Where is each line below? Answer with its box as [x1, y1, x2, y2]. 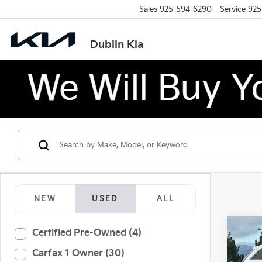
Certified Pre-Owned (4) [32, 227, 142, 239]
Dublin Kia [90, 38, 144, 51]
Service [219, 4, 246, 14]
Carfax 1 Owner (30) [32, 248, 125, 259]
